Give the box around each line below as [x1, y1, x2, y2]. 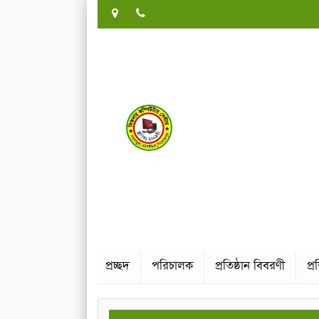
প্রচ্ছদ [105, 258, 130, 276]
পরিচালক [152, 258, 193, 276]
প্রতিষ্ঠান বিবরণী [215, 258, 285, 276]
